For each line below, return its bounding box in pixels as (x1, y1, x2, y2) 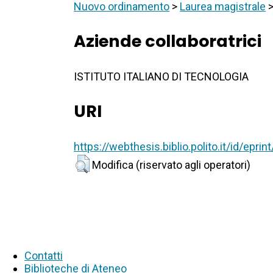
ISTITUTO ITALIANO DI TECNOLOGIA (74, 70, 249, 83)
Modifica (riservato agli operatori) (92, 158, 251, 172)
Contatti (24, 249, 63, 263)
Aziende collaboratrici (74, 30, 262, 53)
